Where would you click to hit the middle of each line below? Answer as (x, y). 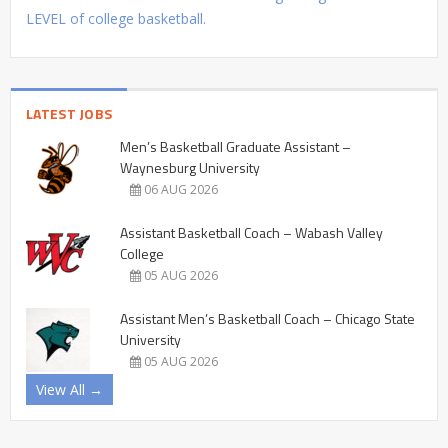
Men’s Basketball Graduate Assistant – (235, 146)
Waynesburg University (190, 167)
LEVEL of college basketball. (116, 18)
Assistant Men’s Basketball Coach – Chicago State (267, 318)
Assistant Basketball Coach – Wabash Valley (251, 232)
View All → (69, 389)
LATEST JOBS (69, 113)
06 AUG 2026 (179, 189)
